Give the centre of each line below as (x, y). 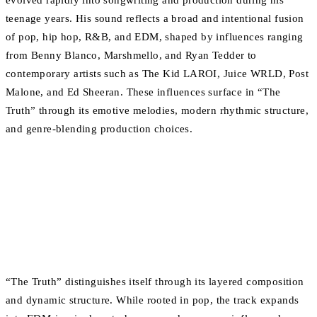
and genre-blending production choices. (99, 129)
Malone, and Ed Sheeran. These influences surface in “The (143, 92)
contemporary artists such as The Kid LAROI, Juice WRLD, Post (157, 74)
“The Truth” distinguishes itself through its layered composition (155, 282)
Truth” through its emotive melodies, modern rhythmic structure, (157, 111)
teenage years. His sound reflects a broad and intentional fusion (155, 19)
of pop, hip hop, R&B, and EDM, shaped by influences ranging (155, 37)
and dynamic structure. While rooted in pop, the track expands (152, 300)
